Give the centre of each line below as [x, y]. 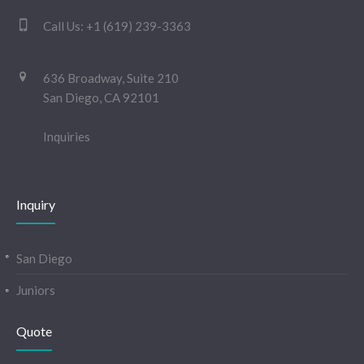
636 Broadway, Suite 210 [111, 78]
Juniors [36, 290]
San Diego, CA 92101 [102, 97]
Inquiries [67, 136]
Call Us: [65, 26]
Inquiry [36, 204]
